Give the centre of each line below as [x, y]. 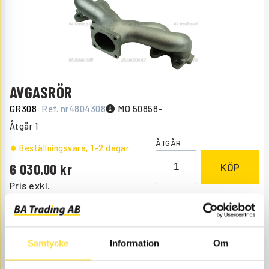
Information [134, 243]
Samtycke [48, 243]
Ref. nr [55, 109]
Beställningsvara [53, 148]
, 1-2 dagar [108, 148]
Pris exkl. [30, 185]
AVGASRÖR [41, 92]
